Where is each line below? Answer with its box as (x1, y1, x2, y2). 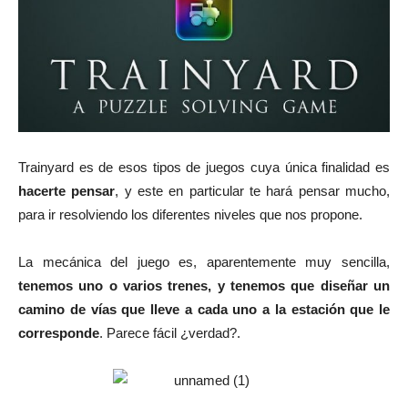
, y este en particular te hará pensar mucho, (115, 183, 391, 199)
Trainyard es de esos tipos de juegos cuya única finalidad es (18, 159, 390, 176)
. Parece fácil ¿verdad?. (99, 325, 240, 342)
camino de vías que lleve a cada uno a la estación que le (18, 301, 390, 318)
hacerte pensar (18, 183, 116, 199)
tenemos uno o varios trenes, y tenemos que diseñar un (18, 278, 390, 294)
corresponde (18, 325, 99, 342)
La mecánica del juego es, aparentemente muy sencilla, (18, 254, 390, 270)
